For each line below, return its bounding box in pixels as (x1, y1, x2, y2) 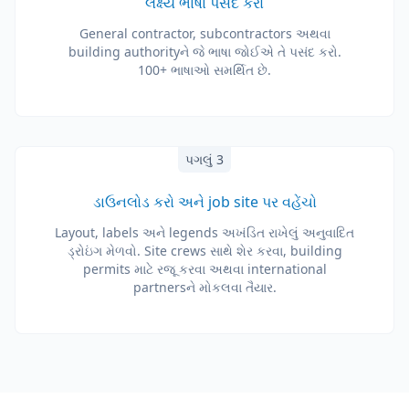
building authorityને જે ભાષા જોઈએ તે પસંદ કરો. (68, 43, 341, 60)
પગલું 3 (185, 151, 224, 168)
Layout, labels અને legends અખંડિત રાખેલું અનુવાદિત (55, 224, 354, 241)
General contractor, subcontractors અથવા (79, 25, 330, 42)
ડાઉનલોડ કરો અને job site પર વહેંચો (92, 192, 317, 212)
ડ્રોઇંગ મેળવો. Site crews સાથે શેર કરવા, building (67, 242, 342, 259)
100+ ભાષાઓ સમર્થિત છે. (138, 61, 271, 79)
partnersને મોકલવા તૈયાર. (132, 278, 277, 296)
